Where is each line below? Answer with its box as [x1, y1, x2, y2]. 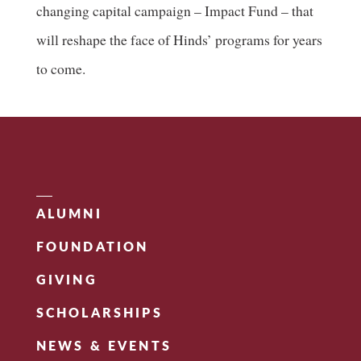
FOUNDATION [35, 241, 149, 254]
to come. [35, 59, 85, 78]
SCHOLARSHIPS [35, 307, 163, 320]
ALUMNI [35, 208, 102, 221]
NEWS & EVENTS [35, 340, 172, 353]
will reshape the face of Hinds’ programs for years [35, 30, 322, 49]
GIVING [35, 274, 98, 287]
